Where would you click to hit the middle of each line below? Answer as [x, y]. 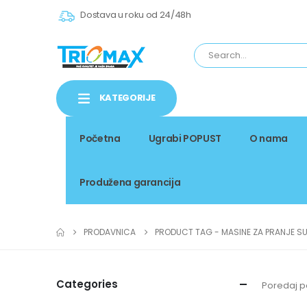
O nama [269, 138]
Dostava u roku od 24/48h [135, 15]
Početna [100, 138]
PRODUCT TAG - [188, 232]
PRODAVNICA [110, 232]
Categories [87, 284]
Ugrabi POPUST [185, 138]
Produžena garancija [130, 182]
